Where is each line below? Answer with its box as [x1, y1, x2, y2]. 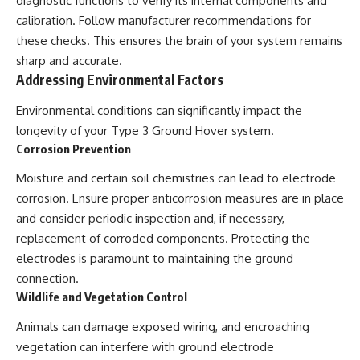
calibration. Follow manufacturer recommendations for [16, 13, 311, 29]
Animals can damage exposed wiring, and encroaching [16, 318, 309, 334]
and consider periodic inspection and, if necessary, [16, 211, 284, 227]
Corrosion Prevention [16, 141, 131, 156]
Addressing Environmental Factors [16, 71, 223, 89]
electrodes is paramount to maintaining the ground [16, 251, 293, 267]
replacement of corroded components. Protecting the [16, 231, 310, 247]
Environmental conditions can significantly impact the [16, 102, 302, 118]
